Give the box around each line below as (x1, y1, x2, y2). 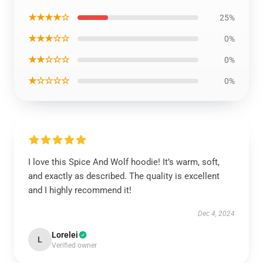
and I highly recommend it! (28, 185, 131, 195)
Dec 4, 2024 (198, 210, 235, 218)
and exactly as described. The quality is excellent (28, 171, 220, 181)
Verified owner (52, 241, 97, 249)
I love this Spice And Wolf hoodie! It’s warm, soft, (28, 157, 220, 167)
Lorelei (52, 230, 78, 240)
